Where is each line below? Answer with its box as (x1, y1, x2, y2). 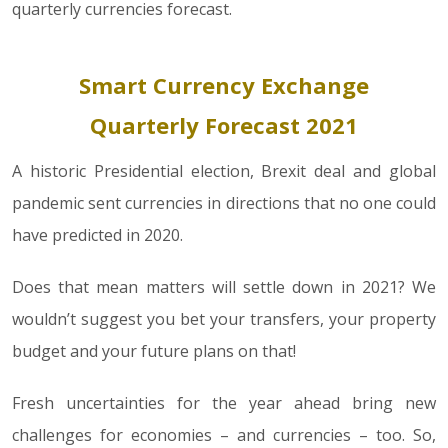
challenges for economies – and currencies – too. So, (12, 424, 436, 446)
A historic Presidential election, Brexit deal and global (12, 160, 436, 182)
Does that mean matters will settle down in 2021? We (12, 276, 436, 298)
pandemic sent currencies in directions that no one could (12, 192, 436, 214)
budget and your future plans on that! (12, 340, 296, 362)
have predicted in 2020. (12, 224, 183, 246)
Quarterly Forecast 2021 (90, 110, 358, 140)
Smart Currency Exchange (79, 70, 369, 100)
